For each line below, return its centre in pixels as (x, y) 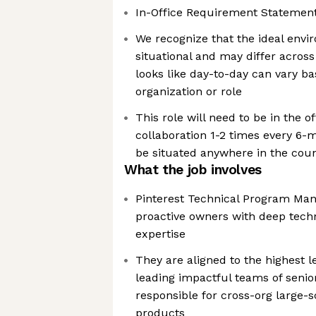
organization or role (189, 91)
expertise (160, 234)
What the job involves (193, 170)
